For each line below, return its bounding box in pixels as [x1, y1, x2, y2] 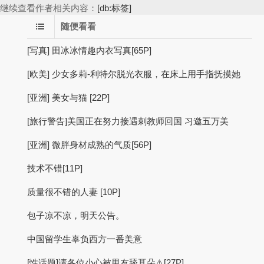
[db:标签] [97, 3, 131, 13]
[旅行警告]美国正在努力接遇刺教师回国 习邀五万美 [27, 116, 229, 126]
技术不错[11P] [27, 163, 82, 173]
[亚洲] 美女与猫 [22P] [27, 93, 110, 103]
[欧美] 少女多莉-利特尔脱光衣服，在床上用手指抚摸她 [27, 69, 240, 79]
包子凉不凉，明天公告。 [27, 210, 124, 220]
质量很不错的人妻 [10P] [27, 187, 120, 197]
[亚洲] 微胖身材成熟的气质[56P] [27, 140, 151, 150]
